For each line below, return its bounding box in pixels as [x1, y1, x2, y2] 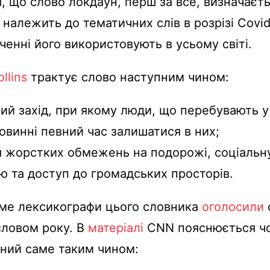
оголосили [202, 199, 264, 214]
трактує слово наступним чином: [27, 69, 229, 84]
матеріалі [88, 220, 143, 235]
